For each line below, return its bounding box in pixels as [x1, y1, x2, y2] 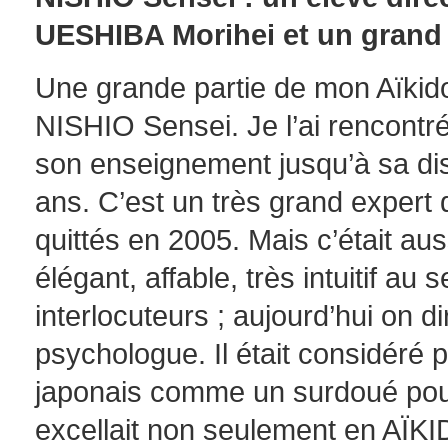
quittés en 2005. [35, 223, 248, 256]
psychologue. [35, 337, 214, 370]
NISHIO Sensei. [35, 109, 247, 142]
